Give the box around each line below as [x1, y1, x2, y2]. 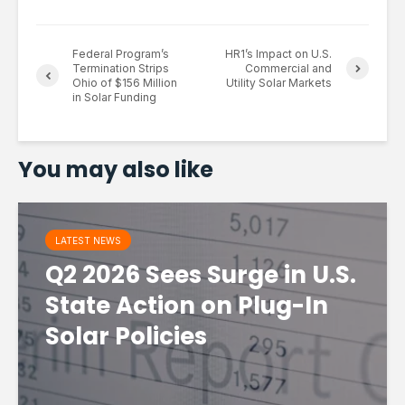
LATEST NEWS [55, 234, 121, 246]
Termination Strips [72, 61, 169, 75]
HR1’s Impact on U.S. [225, 46, 333, 61]
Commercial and [245, 61, 333, 75]
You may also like [18, 154, 213, 184]
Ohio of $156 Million [72, 75, 177, 89]
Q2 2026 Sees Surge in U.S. [45, 258, 356, 291]
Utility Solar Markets [226, 75, 333, 89]
